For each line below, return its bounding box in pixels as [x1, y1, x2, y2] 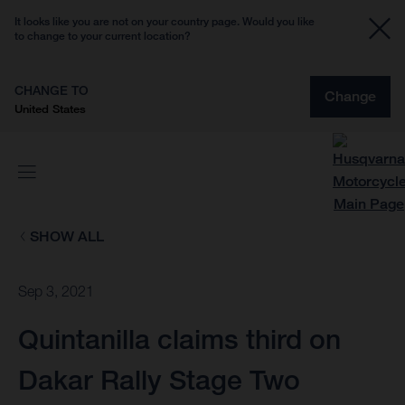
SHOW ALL [29, 228, 104, 245]
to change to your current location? [14, 29, 191, 42]
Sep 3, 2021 [18, 283, 94, 300]
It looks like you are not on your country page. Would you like [14, 14, 315, 28]
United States [14, 101, 86, 116]
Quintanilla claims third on [18, 323, 341, 356]
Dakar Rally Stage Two [18, 363, 300, 397]
